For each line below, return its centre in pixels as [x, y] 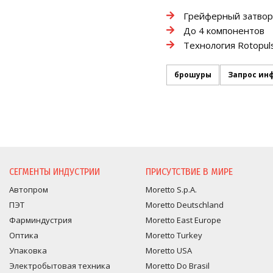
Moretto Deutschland [185, 205]
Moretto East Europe [183, 220]
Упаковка [28, 250]
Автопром [29, 190]
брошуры [193, 75]
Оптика [24, 235]
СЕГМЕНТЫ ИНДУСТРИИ [55, 172]
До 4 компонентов [224, 30]
